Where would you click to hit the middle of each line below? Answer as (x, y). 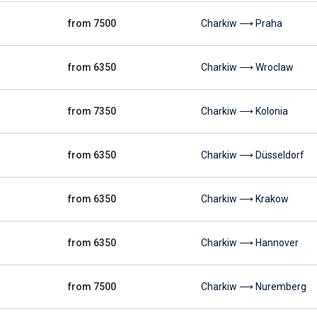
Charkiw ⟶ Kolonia (244, 111)
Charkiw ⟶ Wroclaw (247, 67)
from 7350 (92, 111)
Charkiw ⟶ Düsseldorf (253, 155)
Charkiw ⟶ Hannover (250, 243)
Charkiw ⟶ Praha (242, 23)
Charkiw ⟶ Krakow (245, 199)
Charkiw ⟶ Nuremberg (254, 287)
